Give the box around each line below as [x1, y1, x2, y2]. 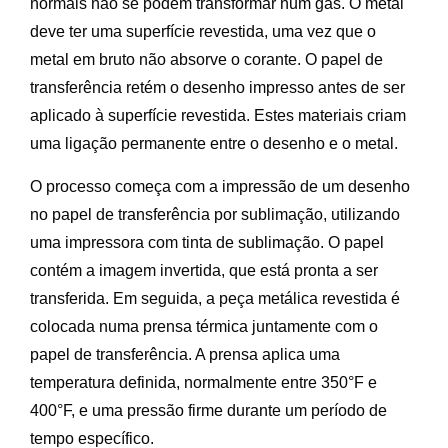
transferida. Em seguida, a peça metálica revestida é [30, 290, 400, 308]
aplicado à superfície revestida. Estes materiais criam [30, 107, 406, 125]
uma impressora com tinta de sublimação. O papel [30, 234, 384, 252]
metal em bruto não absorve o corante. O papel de [30, 51, 383, 69]
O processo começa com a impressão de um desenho [30, 178, 410, 196]
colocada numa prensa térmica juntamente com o [30, 318, 378, 336]
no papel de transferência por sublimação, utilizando [30, 206, 400, 224]
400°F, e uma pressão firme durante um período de [30, 402, 387, 420]
